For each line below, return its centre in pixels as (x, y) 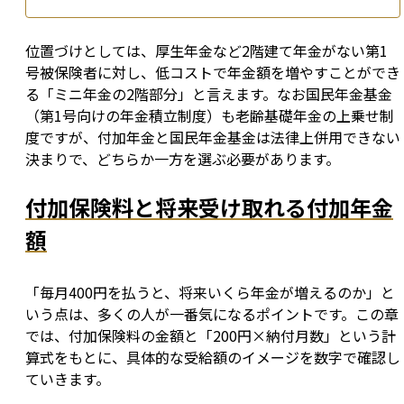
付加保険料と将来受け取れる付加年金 (209, 207)
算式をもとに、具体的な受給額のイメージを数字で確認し (213, 358)
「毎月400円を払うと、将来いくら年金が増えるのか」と (210, 293)
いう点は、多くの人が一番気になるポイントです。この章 (212, 314)
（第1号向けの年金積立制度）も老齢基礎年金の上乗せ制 (210, 116)
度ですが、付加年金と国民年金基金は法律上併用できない (213, 138)
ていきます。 (68, 379)
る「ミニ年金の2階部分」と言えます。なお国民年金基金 (209, 94)
